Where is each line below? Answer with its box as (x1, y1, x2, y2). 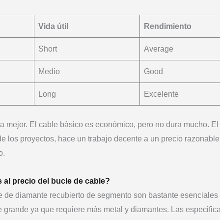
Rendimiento (144, 22, 192, 30)
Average (144, 44, 173, 53)
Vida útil (38, 22, 68, 30)
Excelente (144, 89, 179, 98)
